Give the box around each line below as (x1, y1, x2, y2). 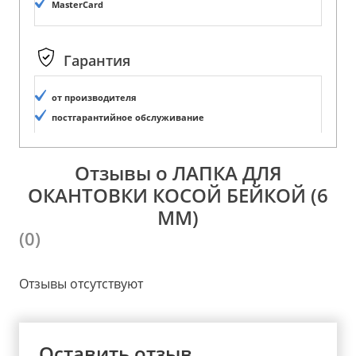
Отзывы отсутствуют (19, 274, 143, 292)
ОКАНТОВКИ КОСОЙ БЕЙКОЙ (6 (28, 181, 328, 208)
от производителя (52, 91, 137, 103)
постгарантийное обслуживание (52, 111, 204, 123)
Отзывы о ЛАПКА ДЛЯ (74, 159, 282, 186)
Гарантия (64, 51, 130, 71)
